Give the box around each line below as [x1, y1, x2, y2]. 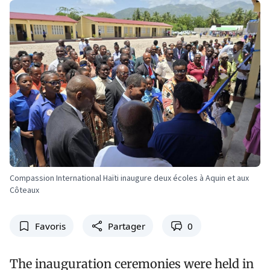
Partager [107, 219, 145, 232]
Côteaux [10, 184, 39, 196]
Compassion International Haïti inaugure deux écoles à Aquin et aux [10, 172, 249, 184]
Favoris [34, 219, 66, 232]
